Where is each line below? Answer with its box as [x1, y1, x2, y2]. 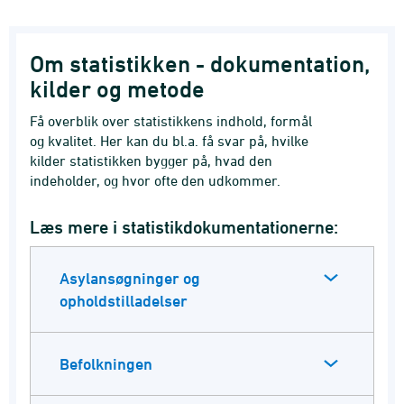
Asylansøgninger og [60, 269, 200, 289]
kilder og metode [30, 76, 205, 104]
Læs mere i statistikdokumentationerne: [30, 216, 338, 239]
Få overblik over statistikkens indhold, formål [30, 113, 312, 130]
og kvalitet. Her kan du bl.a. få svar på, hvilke [30, 133, 308, 150]
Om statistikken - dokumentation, [30, 50, 370, 78]
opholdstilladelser [60, 291, 188, 311]
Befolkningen [60, 354, 152, 374]
